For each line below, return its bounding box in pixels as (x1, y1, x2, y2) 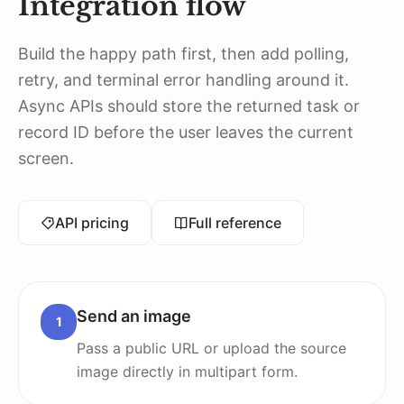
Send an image (77, 307, 191, 326)
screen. (18, 149, 74, 168)
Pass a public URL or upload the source (77, 339, 346, 357)
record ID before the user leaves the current (18, 123, 353, 142)
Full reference (188, 214, 281, 232)
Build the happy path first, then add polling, (18, 44, 349, 63)
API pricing (55, 214, 129, 232)
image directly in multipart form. (77, 363, 298, 381)
